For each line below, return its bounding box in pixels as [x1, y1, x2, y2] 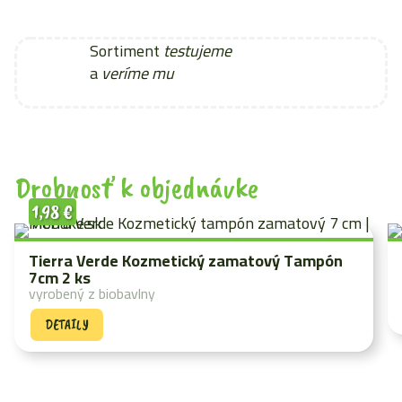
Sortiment [90, 36, 164, 66]
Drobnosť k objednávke [14, 168, 258, 206]
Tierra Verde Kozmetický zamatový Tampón [29, 246, 343, 275]
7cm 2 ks [29, 263, 91, 293]
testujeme [163, 36, 232, 66]
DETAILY [45, 316, 89, 334]
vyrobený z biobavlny [29, 280, 155, 307]
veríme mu [101, 58, 175, 88]
